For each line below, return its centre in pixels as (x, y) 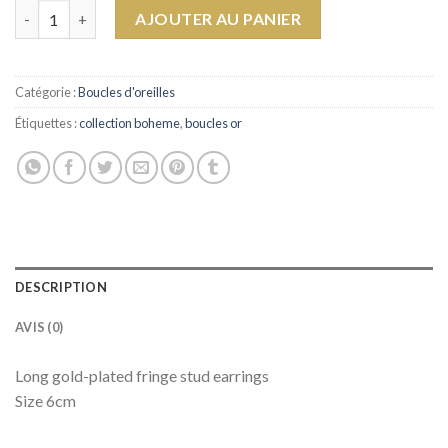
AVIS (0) (39, 327)
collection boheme (129, 123)
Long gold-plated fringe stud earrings (142, 376)
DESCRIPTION (61, 287)
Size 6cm (45, 401)
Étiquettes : (47, 123)
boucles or (213, 123)
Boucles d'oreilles (126, 92)
